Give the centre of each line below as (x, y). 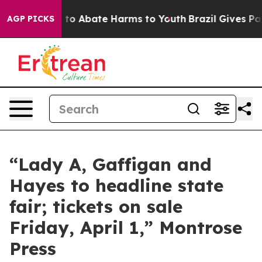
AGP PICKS (31, 19)
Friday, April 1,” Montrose (126, 227)
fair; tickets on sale (96, 206)
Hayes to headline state (116, 185)
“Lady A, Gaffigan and (111, 164)
